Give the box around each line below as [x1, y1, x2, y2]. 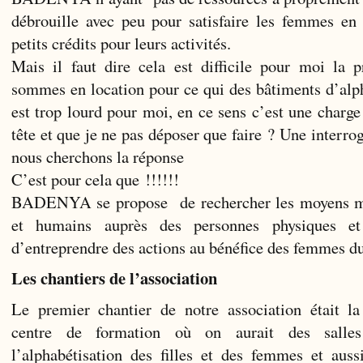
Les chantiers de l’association [11, 265, 217, 290]
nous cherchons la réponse [11, 144, 184, 168]
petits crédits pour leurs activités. [11, 31, 231, 54]
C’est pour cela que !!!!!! [11, 167, 179, 190]
